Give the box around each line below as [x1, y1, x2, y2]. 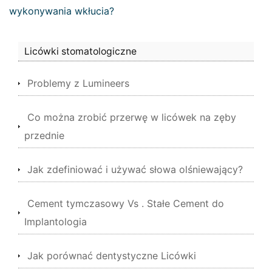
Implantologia [24, 216, 87, 228]
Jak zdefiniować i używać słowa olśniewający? [27, 163, 243, 175]
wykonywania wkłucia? [9, 5, 114, 17]
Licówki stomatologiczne [24, 46, 137, 57]
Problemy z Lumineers [27, 77, 129, 89]
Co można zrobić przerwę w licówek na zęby [27, 111, 236, 123]
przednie [24, 129, 64, 141]
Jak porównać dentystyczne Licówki [27, 250, 196, 262]
